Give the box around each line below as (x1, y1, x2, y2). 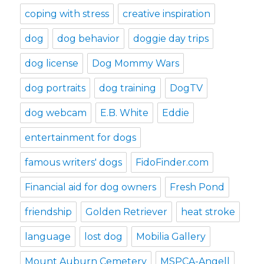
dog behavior (57, 32, 120, 44)
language (25, 230, 71, 242)
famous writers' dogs (25, 156, 123, 168)
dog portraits (25, 82, 86, 94)
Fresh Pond (170, 181, 225, 193)
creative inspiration (123, 8, 211, 19)
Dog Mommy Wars (92, 57, 180, 69)
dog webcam (25, 107, 87, 118)
